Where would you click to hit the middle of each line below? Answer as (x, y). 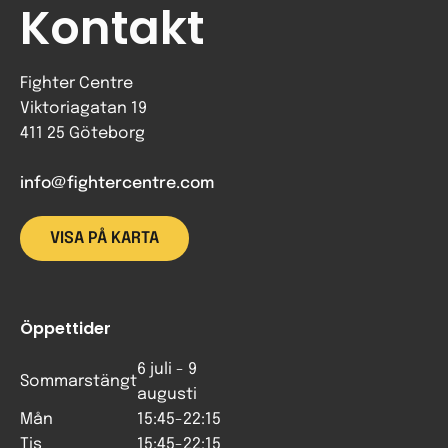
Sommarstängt (78, 381)
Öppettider (65, 328)
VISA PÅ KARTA (104, 238)
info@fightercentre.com (117, 183)
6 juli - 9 (167, 369)
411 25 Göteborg (82, 133)
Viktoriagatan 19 (83, 108)
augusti (167, 394)
